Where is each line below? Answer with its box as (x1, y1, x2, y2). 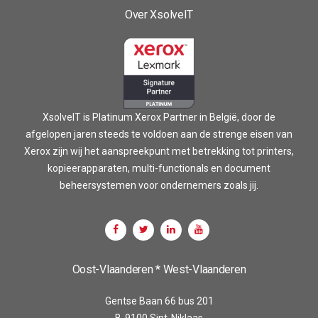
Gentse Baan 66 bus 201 (104, 295, 214, 307)
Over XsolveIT (124, 7, 194, 21)
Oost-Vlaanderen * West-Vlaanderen (72, 262, 246, 276)
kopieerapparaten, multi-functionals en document (48, 162, 270, 174)
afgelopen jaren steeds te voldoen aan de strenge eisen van (26, 128, 292, 140)
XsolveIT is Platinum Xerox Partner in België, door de (43, 111, 275, 123)
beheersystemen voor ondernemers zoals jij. (60, 179, 258, 191)
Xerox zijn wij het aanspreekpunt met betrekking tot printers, (24, 145, 294, 157)
